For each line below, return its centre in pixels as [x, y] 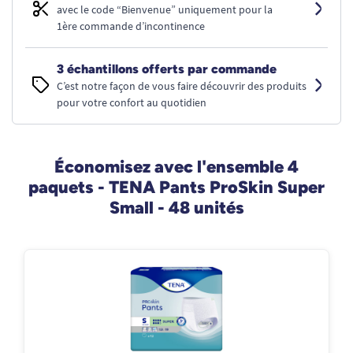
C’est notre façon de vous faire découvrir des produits [182, 86]
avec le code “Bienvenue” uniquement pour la [165, 9]
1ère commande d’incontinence [131, 26]
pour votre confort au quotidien [132, 102]
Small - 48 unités [176, 207]
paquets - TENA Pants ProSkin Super [176, 187]
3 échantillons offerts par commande [167, 69]
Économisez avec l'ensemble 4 [176, 166]
